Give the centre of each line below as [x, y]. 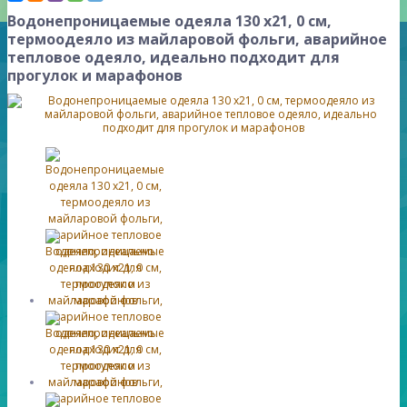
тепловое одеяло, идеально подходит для [174, 57]
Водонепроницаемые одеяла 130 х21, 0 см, [169, 20]
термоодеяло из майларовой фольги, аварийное [197, 39]
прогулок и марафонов [95, 75]
